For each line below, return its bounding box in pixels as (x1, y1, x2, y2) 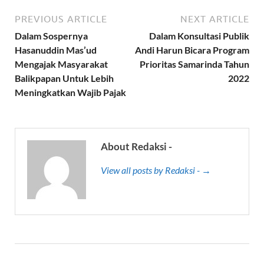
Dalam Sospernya (15, 29, 88, 41)
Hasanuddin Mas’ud (15, 44, 97, 55)
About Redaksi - (101, 140, 172, 153)
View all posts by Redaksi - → (101, 164, 211, 176)
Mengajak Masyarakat (15, 58, 108, 70)
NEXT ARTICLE (180, 13, 249, 24)
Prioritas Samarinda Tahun (140, 58, 249, 70)
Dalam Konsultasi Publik (149, 29, 249, 41)
